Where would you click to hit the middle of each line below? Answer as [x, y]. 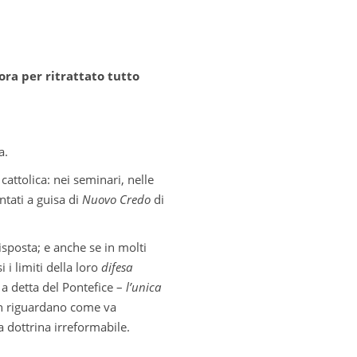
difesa [117, 267]
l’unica [143, 287]
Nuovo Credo [116, 200]
